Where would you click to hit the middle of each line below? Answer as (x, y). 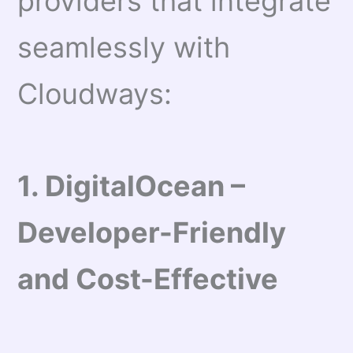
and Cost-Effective (148, 279)
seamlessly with (124, 48)
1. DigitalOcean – (132, 186)
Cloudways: (95, 94)
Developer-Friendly (152, 232)
